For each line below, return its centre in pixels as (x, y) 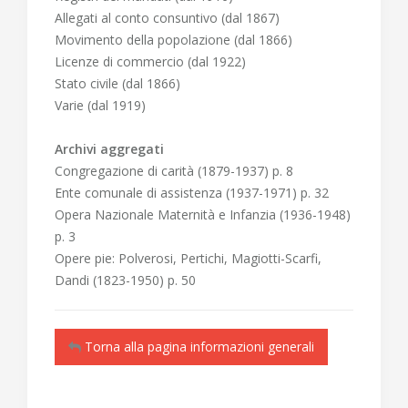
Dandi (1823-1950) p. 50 (125, 280)
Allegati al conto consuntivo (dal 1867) (167, 18)
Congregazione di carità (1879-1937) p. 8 (174, 171)
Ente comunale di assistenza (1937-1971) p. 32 (192, 193)
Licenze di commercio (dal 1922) (150, 61)
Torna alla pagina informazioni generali (198, 347)
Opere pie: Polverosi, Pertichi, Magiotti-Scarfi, (188, 258)
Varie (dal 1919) (100, 105)
